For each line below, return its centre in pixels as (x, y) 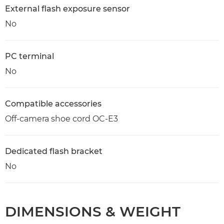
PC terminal (29, 56)
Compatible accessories (53, 104)
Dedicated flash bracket (54, 151)
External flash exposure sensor (67, 9)
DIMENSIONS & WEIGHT (93, 211)
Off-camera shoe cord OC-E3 (61, 119)
